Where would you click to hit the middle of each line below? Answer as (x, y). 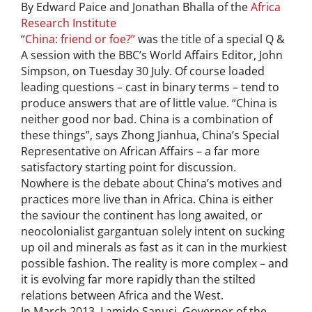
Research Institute (69, 23)
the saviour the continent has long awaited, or (142, 215)
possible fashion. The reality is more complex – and (155, 263)
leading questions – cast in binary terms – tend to (150, 87)
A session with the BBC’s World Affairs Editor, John (152, 55)
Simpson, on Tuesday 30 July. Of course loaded (143, 71)
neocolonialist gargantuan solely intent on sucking (153, 231)
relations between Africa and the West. (122, 295)
